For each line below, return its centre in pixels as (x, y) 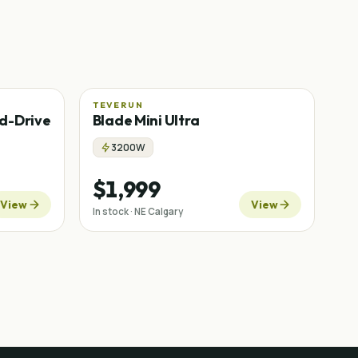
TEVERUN (118, 105)
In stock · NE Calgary (137, 211)
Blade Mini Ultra (146, 120)
